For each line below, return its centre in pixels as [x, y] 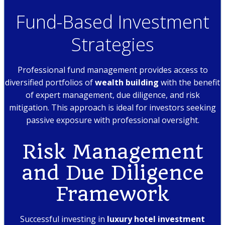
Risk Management [113, 152]
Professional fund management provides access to [113, 70]
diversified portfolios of [50, 82]
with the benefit [189, 82]
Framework [113, 195]
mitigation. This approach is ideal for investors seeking [113, 107]
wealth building [127, 82]
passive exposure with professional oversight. [113, 120]
